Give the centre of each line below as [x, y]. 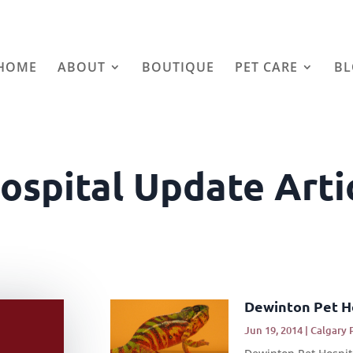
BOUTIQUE [178, 67]
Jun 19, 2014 [274, 330]
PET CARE [266, 67]
